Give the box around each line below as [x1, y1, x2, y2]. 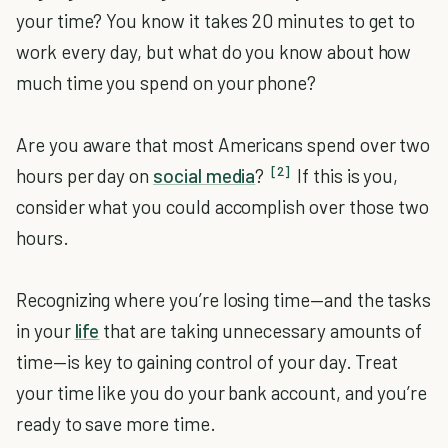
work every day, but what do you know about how [16, 40, 412, 63]
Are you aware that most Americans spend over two [16, 133, 431, 156]
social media [153, 164, 256, 187]
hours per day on [16, 164, 154, 187]
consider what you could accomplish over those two [16, 195, 430, 218]
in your [16, 319, 75, 342]
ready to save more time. [16, 412, 216, 435]
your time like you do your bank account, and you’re [16, 381, 428, 404]
